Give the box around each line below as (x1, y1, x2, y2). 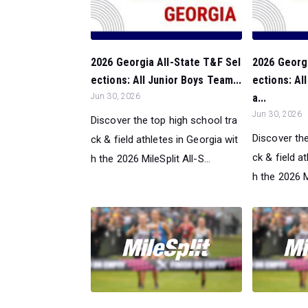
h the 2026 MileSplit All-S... (91, 152, 210, 165)
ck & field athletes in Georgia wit (91, 133, 239, 146)
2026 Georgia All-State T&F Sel (91, 55, 241, 69)
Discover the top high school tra (91, 113, 238, 126)
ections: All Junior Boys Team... (91, 73, 242, 87)
